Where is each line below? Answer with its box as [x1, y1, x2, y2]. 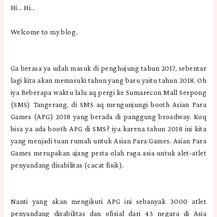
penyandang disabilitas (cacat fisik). [10, 161, 124, 170]
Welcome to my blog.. [10, 28, 79, 36]
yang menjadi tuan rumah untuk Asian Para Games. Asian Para [10, 137, 207, 145]
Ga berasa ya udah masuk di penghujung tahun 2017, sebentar [10, 64, 207, 73]
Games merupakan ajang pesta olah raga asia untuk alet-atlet [10, 149, 207, 157]
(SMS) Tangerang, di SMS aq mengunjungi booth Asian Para [10, 101, 207, 109]
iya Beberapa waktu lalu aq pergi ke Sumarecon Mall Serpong [10, 89, 207, 97]
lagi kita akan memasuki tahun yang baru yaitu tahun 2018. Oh [10, 77, 207, 85]
